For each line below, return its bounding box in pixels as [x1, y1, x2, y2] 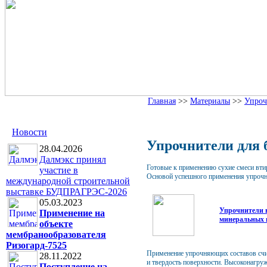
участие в [39, 165, 78, 175]
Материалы [190, 96, 230, 105]
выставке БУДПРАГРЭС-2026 [6, 187, 127, 197]
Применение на [39, 208, 105, 218]
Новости [12, 127, 47, 137]
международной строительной [6, 176, 130, 186]
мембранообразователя [6, 229, 106, 240]
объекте [39, 219, 73, 229]
